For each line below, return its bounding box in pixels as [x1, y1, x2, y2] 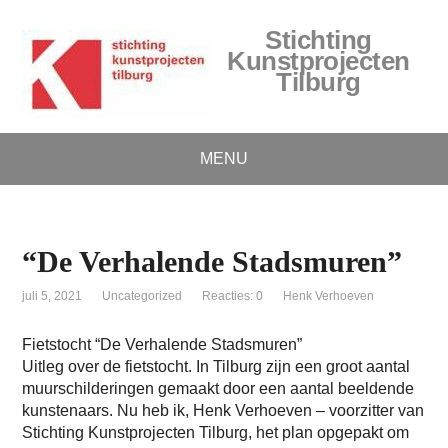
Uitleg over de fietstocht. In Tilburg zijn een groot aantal [22, 358, 411, 375]
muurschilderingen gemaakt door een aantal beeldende [22, 380, 415, 397]
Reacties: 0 [202, 289, 264, 303]
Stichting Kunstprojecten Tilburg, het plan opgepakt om [22, 424, 410, 441]
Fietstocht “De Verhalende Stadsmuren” [22, 336, 303, 353]
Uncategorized [102, 289, 183, 303]
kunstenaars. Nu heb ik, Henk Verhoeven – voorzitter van [22, 402, 425, 419]
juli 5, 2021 [22, 289, 83, 303]
